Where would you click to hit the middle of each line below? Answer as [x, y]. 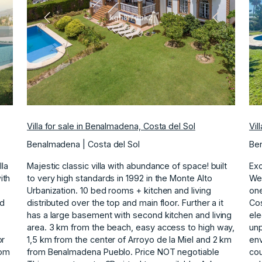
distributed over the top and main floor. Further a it [125, 202]
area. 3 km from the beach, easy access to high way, [131, 227]
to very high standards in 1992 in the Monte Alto [120, 178]
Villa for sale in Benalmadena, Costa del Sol [111, 126]
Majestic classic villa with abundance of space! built [127, 166]
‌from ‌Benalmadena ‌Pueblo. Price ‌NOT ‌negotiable [123, 251]
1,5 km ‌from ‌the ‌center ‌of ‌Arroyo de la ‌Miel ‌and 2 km [130, 239]
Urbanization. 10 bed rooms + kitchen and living [119, 190]
